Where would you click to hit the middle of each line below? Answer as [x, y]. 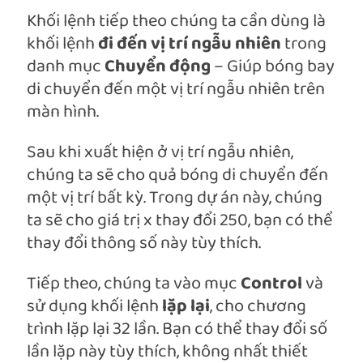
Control [273, 284]
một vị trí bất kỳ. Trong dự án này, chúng [175, 199]
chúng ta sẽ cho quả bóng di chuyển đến [177, 176]
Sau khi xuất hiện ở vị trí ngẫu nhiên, [160, 153]
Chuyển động [158, 67]
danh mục [66, 67]
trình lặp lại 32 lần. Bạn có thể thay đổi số [177, 330]
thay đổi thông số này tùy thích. [144, 244]
